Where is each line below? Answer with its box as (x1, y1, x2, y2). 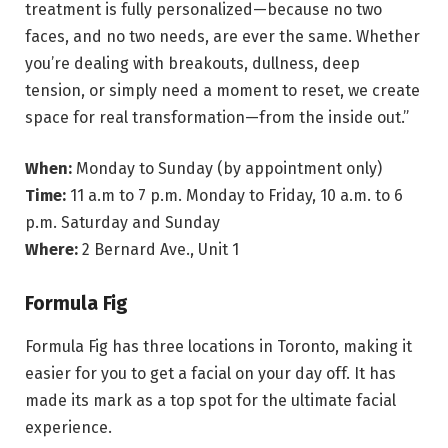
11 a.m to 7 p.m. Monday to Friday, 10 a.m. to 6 (70, 186, 403, 206)
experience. (25, 417, 112, 437)
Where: (25, 240, 82, 260)
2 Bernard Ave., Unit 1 (82, 240, 239, 260)
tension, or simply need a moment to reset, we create (25, 80, 420, 100)
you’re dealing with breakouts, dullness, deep (25, 53, 360, 73)
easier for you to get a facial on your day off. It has (25, 363, 396, 383)
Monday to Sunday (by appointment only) (76, 159, 382, 179)
